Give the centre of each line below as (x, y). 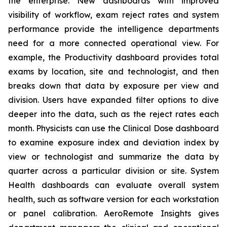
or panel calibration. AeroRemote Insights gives (113, 213)
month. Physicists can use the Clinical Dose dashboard (113, 128)
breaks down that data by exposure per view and (113, 86)
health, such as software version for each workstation (113, 199)
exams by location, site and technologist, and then (113, 71)
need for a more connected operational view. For (113, 43)
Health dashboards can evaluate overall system (113, 185)
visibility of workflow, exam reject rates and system (113, 15)
